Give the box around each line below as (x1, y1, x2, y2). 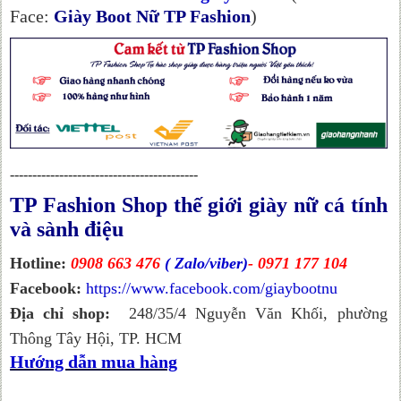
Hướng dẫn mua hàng (10, 351, 178, 371)
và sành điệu (10, 217, 124, 241)
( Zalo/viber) (165, 253, 249, 272)
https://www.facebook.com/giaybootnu (86, 278, 338, 297)
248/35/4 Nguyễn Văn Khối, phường (110, 303, 388, 322)
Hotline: (10, 253, 67, 272)
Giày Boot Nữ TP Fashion (54, 5, 252, 26)
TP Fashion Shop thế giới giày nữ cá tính (10, 192, 388, 217)
